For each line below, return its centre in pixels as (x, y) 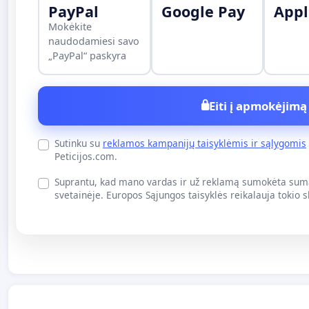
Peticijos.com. (86, 156)
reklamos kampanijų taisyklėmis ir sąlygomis (205, 143)
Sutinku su (79, 143)
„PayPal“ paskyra (88, 56)
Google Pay (203, 12)
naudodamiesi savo (94, 41)
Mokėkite (70, 27)
